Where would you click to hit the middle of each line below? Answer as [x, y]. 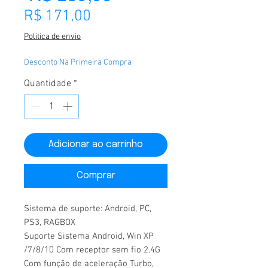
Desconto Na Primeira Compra [78, 63]
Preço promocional [152, 16]
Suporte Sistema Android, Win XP [89, 236]
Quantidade [48, 84]
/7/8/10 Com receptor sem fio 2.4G [92, 250]
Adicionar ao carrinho [96, 144]
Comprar [96, 176]
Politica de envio [52, 37]
